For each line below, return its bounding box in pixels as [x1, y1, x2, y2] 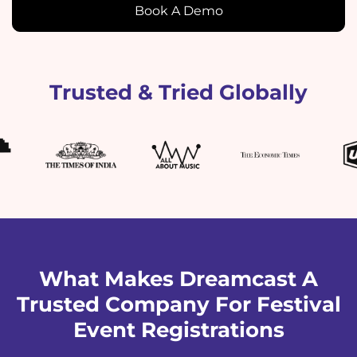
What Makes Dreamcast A [39, 266, 318, 292]
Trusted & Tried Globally [49, 80, 308, 105]
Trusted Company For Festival [16, 292, 341, 317]
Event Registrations [73, 317, 284, 343]
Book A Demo [134, 3, 223, 18]
